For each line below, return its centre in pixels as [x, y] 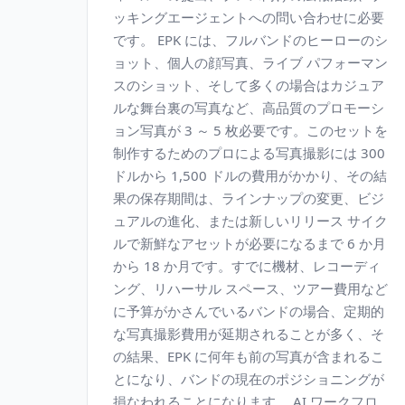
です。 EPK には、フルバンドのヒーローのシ [250, 40]
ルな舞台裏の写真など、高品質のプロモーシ [249, 108]
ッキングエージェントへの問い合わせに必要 [249, 17]
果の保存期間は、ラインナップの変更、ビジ [249, 198]
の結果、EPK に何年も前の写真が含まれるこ [249, 356]
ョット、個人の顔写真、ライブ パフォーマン [250, 62]
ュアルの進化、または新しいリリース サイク [250, 221]
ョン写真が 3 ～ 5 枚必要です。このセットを [250, 130]
